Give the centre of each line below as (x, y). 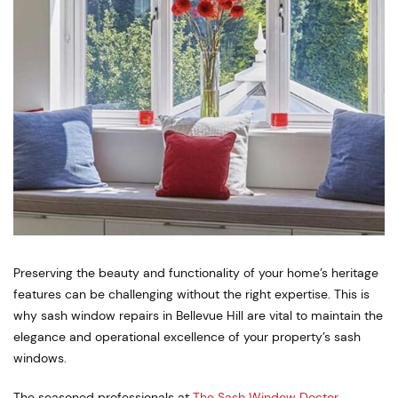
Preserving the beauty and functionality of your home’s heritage (196, 272)
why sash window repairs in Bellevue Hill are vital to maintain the (198, 315)
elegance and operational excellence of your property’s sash (187, 336)
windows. (40, 358)
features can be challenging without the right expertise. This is (191, 294)
